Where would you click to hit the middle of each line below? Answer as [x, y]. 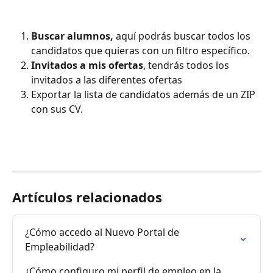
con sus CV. [58, 109]
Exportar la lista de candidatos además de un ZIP [144, 95]
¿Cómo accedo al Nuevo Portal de [103, 232]
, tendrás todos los [187, 66]
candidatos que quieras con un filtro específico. [142, 51]
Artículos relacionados [87, 197]
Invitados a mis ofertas [87, 66]
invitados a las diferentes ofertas [108, 80]
